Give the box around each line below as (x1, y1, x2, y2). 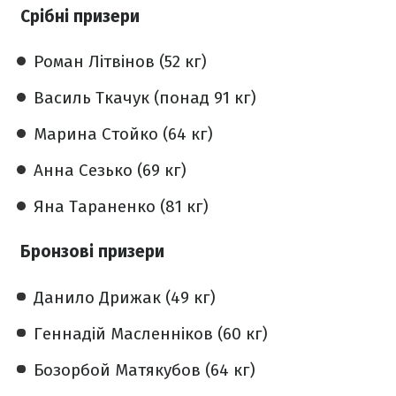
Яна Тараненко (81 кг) (34, 195, 209, 217)
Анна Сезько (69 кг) (34, 159, 187, 180)
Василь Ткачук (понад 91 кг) (34, 87, 256, 108)
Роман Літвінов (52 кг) (34, 50, 207, 72)
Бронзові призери (20, 241, 164, 263)
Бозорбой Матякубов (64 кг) (34, 359, 255, 380)
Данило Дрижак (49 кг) (34, 286, 216, 308)
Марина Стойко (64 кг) (34, 123, 213, 144)
